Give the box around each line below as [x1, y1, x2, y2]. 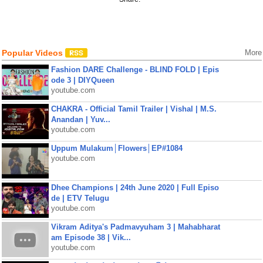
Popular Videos [1, 48, 65, 58]
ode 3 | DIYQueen [50, 76, 114, 85]
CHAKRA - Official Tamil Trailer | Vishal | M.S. [50, 104, 217, 113]
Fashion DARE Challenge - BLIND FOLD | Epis [50, 65, 219, 74]
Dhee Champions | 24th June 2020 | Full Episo [50, 183, 219, 192]
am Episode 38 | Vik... [50, 233, 131, 242]
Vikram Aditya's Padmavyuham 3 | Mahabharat [50, 222, 220, 231]
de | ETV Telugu [50, 194, 109, 203]
